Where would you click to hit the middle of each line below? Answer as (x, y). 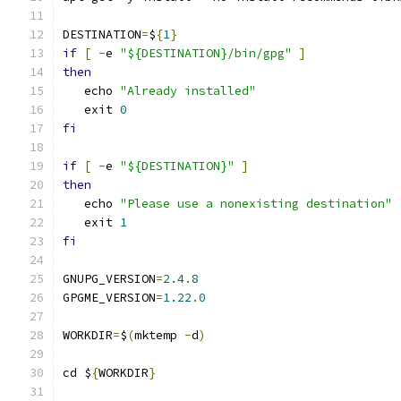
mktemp (159, 335)
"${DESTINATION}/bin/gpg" (206, 53)
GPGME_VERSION (109, 298)
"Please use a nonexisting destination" (256, 204)
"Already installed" (188, 91)
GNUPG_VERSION (109, 279)
